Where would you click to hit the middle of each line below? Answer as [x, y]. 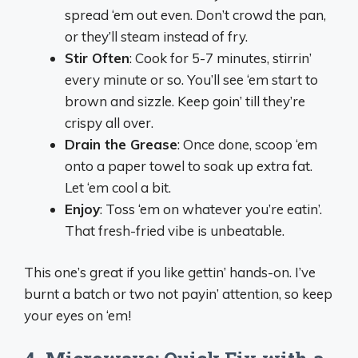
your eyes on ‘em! [78, 316]
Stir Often [97, 58]
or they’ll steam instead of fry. [156, 36]
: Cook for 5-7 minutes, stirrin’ [221, 58]
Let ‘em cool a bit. [118, 187]
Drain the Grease [121, 144]
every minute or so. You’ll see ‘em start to [191, 79]
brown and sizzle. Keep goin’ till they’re [185, 101]
